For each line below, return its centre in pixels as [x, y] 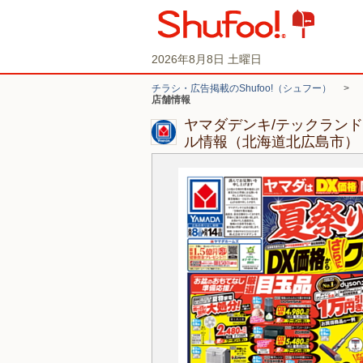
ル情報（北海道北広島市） [271, 142]
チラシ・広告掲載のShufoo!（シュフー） [241, 88]
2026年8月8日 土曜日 [207, 59]
